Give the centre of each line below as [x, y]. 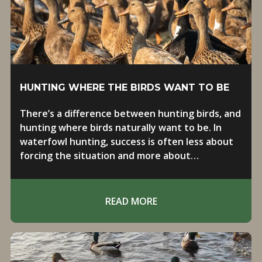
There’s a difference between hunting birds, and [130, 113]
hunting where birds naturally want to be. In [120, 127]
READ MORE [131, 201]
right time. [44, 184]
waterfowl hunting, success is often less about [126, 142]
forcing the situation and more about [105, 156]
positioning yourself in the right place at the [121, 170]
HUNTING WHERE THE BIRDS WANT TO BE [124, 87]
